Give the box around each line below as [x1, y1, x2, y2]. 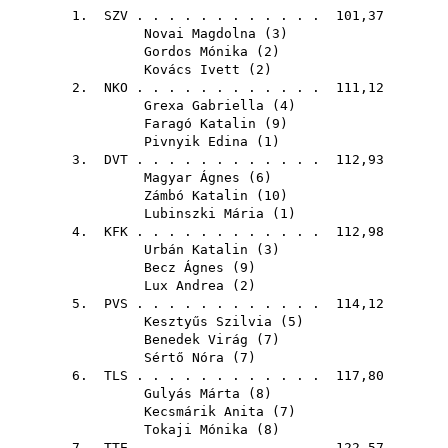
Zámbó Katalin [144, 188, 248, 203]
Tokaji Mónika [144, 422, 248, 437]
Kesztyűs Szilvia [144, 314, 272, 329]
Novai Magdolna [144, 26, 256, 41]
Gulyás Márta [144, 386, 240, 401]
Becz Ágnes [144, 260, 224, 275]
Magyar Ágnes [144, 170, 240, 185]
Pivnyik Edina [144, 134, 248, 149]
